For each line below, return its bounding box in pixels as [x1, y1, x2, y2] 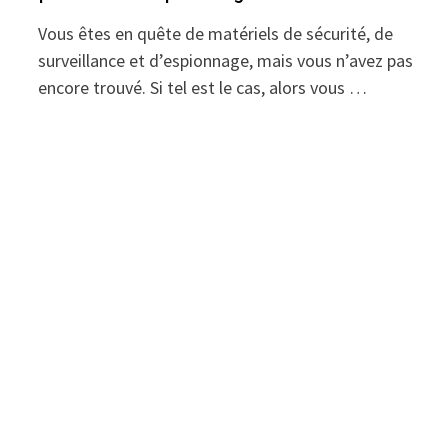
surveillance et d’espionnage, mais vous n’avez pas [38, 49, 414, 72]
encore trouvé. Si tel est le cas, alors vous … [38, 76, 368, 99]
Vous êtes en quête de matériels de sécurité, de [38, 22, 394, 45]
